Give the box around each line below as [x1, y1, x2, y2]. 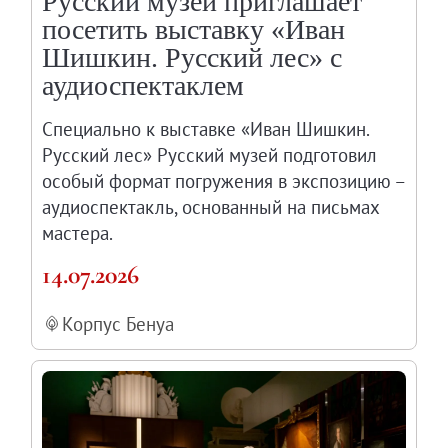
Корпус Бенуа [62, 312, 175, 337]
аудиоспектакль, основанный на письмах [42, 195, 380, 220]
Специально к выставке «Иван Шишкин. [42, 117, 370, 142]
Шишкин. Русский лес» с [42, 42, 343, 74]
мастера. [42, 221, 114, 246]
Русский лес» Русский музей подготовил [42, 143, 378, 168]
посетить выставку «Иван [42, 14, 346, 46]
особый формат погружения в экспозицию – [42, 169, 406, 194]
